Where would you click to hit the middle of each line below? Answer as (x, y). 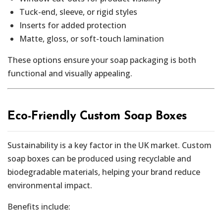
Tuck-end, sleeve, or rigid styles (78, 12)
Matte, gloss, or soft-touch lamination (92, 39)
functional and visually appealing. (70, 74)
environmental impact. (50, 186)
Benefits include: (39, 207)
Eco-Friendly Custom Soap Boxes (97, 117)
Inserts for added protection (73, 26)
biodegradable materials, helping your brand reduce (104, 172)
